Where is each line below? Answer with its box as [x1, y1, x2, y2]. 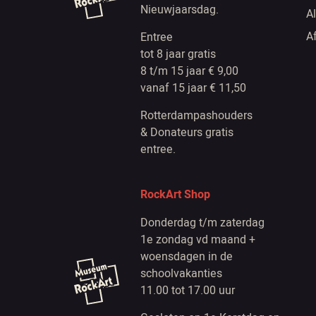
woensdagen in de [140, 248, 233, 264]
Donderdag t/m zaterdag [140, 214, 265, 230]
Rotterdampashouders [140, 107, 253, 123]
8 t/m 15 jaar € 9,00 [140, 63, 238, 78]
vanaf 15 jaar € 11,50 [140, 80, 246, 95]
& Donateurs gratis [140, 124, 233, 140]
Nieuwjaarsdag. [140, 1, 219, 17]
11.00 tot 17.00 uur [140, 282, 235, 298]
